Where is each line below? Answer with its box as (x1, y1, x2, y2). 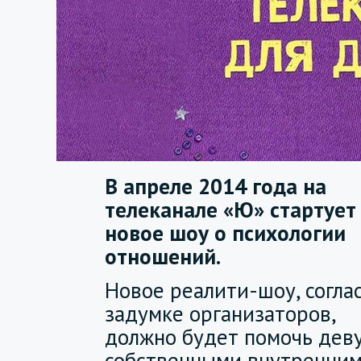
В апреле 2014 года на (105, 172, 326, 201)
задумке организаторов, (105, 299, 335, 328)
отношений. (105, 242, 221, 271)
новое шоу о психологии (105, 218, 346, 247)
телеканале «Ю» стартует (105, 195, 356, 224)
